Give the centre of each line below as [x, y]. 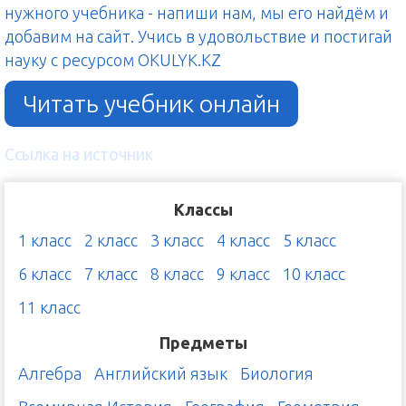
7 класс [111, 274]
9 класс [243, 274]
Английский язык [161, 374]
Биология [277, 374]
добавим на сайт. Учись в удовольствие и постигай [198, 37]
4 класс [243, 241]
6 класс [45, 274]
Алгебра [50, 374]
